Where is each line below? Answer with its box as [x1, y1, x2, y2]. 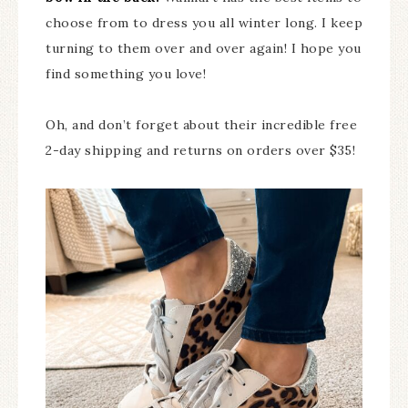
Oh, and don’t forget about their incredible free [46, 116, 357, 133]
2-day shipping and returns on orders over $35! [46, 141, 355, 158]
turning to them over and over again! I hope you [46, 39, 362, 56]
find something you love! [46, 65, 206, 82]
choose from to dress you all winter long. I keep [46, 14, 362, 31]
